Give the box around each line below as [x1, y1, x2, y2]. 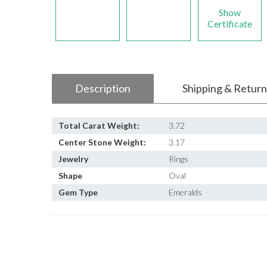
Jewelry [58, 154, 88, 164]
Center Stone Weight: [58, 137, 146, 147]
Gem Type [58, 187, 98, 197]
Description [75, 82, 131, 95]
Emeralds [169, 187, 202, 197]
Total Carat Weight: [58, 120, 139, 131]
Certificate [207, 18, 253, 29]
